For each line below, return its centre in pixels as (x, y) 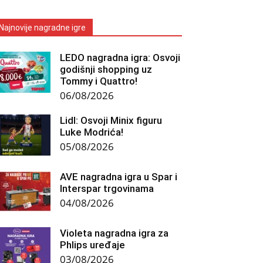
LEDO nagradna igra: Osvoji (120, 58)
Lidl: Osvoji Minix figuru (111, 121)
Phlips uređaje (92, 245)
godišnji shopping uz (106, 70)
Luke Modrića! (92, 132)
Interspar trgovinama (107, 189)
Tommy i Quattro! (99, 81)
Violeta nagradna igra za (114, 233)
